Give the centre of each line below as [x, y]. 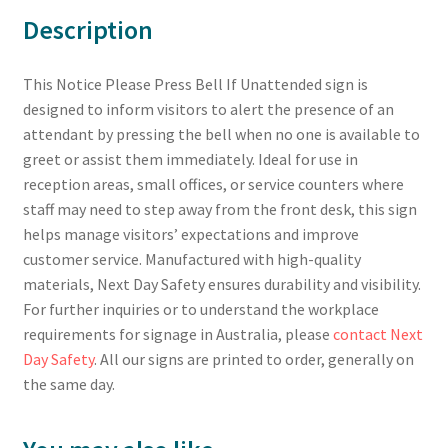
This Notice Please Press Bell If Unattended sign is [195, 83]
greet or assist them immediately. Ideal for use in [190, 158]
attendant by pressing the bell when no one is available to [221, 133]
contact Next [377, 333]
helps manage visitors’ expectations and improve [190, 233]
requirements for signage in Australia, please [177, 333]
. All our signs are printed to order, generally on [253, 358]
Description [87, 29]
